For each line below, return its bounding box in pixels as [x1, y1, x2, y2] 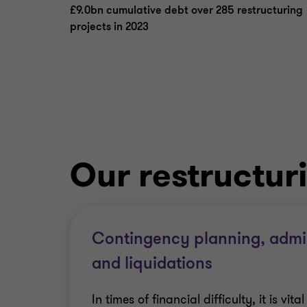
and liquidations [92, 253, 212, 274]
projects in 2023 [70, 19, 151, 34]
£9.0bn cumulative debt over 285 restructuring [70, 3, 303, 18]
